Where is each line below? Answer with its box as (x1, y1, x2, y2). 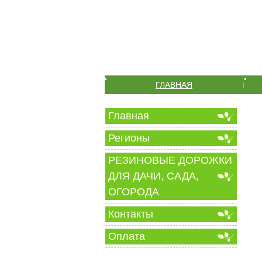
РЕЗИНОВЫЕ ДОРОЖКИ (108, 154, 232, 166)
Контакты (108, 208, 153, 220)
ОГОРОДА (108, 186, 159, 198)
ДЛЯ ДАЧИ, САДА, (108, 170, 199, 182)
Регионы (108, 132, 150, 144)
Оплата (108, 230, 145, 242)
